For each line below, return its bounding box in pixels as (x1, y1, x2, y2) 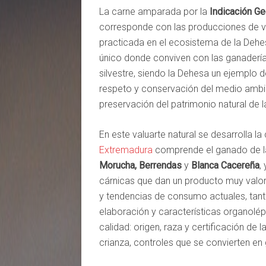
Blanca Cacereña (191, 160, 259, 172)
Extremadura (99, 144, 153, 156)
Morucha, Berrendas (99, 160, 182, 172)
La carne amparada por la (99, 6, 210, 18)
